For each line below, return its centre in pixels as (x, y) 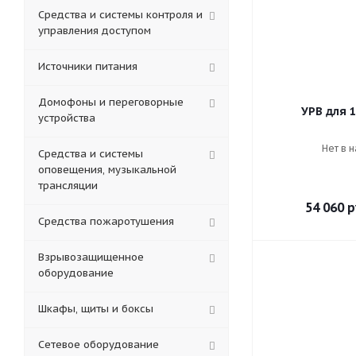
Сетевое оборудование (99, 344)
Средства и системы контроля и (120, 15)
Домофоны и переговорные (111, 102)
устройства (67, 118)
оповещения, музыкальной (107, 170)
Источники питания (88, 66)
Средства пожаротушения (106, 221)
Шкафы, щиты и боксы (96, 309)
